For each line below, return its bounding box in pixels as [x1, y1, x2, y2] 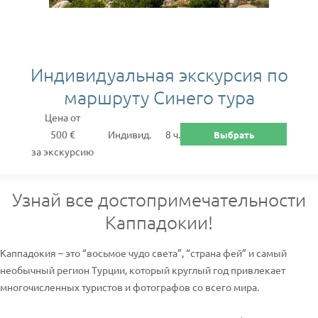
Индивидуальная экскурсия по [30, 63, 288, 85]
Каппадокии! [105, 211, 213, 233]
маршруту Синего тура [63, 86, 255, 108]
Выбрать [213, 128, 254, 141]
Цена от [45, 111, 80, 124]
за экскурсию [31, 145, 94, 158]
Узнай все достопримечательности [12, 188, 306, 210]
